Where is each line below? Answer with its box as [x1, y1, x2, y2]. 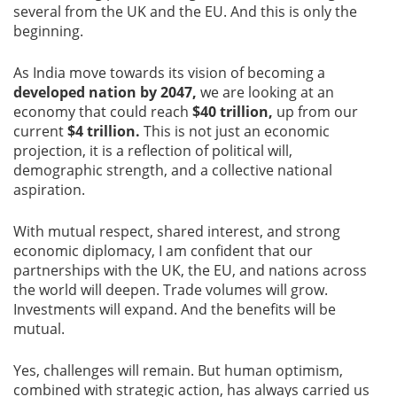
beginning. [13, 21, 83, 42]
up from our [273, 102, 358, 122]
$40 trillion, [192, 102, 273, 122]
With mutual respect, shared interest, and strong [13, 222, 340, 242]
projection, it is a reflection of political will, [13, 141, 292, 161]
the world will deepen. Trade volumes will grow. [13, 280, 328, 300]
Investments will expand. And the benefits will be [13, 300, 336, 320]
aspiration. [13, 180, 85, 200]
